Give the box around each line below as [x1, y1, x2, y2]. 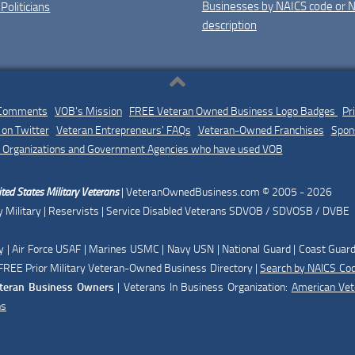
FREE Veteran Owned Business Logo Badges [129, 104, 338, 118]
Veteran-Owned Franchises [197, 123, 324, 137]
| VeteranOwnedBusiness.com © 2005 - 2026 [121, 185, 332, 199]
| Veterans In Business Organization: [113, 280, 292, 294]
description [201, 17, 257, 32]
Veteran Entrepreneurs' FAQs [55, 123, 191, 137]
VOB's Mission [55, 104, 122, 118]
